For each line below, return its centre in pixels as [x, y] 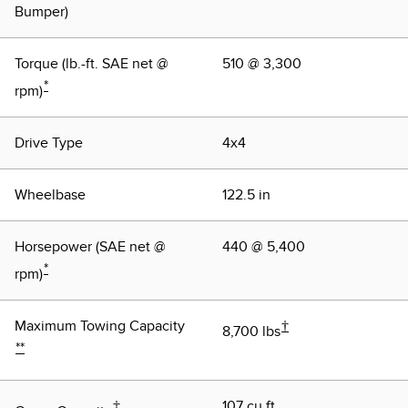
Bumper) [41, 11]
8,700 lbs [251, 332]
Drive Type [49, 143]
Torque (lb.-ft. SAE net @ [92, 63]
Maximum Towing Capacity [100, 326]
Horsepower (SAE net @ [90, 247]
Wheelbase [50, 195]
